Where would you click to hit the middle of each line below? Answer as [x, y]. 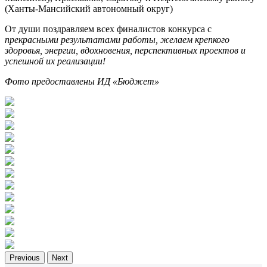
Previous [25, 257]
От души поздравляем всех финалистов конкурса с [108, 29]
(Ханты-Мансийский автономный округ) [89, 8]
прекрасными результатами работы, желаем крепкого [117, 39]
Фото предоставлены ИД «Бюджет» [82, 81]
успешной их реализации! [55, 61]
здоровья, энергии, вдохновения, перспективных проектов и [125, 50]
